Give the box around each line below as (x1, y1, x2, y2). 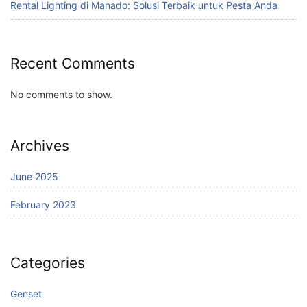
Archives (10, 137, 69, 155)
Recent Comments (10, 55, 135, 73)
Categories (10, 254, 85, 272)
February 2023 (10, 198, 76, 210)
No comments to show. (10, 88, 112, 100)
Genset (10, 287, 42, 299)
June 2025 (10, 170, 58, 182)
